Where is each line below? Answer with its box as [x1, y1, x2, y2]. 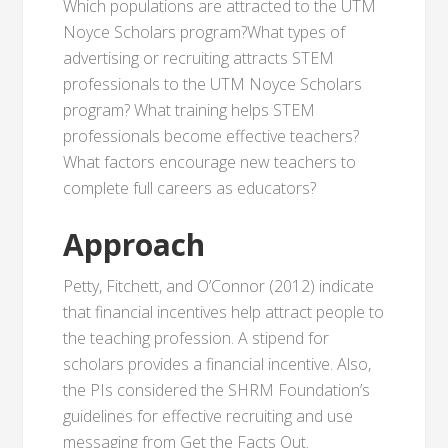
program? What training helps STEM [63, 99, 316, 121]
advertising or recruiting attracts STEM [63, 47, 335, 69]
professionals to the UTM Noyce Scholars [63, 73, 363, 95]
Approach [63, 224, 206, 265]
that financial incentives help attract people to [63, 301, 385, 323]
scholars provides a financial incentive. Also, [63, 353, 372, 375]
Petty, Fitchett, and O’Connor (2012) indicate [63, 275, 375, 297]
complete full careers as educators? [63, 177, 317, 199]
